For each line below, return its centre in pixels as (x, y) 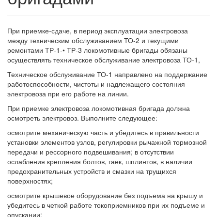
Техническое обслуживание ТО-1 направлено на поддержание (107, 74)
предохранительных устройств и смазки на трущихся (92, 171)
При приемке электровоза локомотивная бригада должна (99, 108)
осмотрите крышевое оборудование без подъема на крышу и (105, 195)
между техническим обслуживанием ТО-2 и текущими (93, 40)
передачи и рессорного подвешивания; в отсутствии (91, 152)
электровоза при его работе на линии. (68, 93)
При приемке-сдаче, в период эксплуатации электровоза (98, 31)
